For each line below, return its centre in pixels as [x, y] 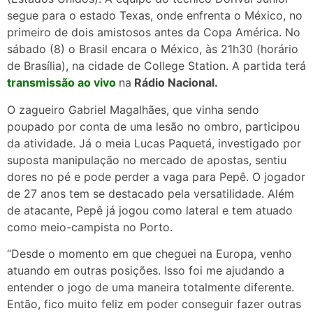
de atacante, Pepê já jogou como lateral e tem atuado [150, 210]
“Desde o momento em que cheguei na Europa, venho [150, 254]
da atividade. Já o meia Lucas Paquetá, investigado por [154, 143]
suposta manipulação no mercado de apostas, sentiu [147, 160]
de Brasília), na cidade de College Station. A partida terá [156, 66]
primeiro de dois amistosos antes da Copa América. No [154, 32]
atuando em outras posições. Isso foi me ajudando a [146, 271]
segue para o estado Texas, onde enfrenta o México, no [155, 16]
